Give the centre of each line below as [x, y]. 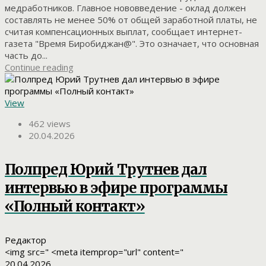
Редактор [26, 240]
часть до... [26, 55]
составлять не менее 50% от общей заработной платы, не [131, 19]
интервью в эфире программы [116, 188]
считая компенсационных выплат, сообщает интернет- [123, 31]
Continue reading [39, 67]
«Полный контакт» [75, 206]
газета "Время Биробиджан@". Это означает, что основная [132, 43]
